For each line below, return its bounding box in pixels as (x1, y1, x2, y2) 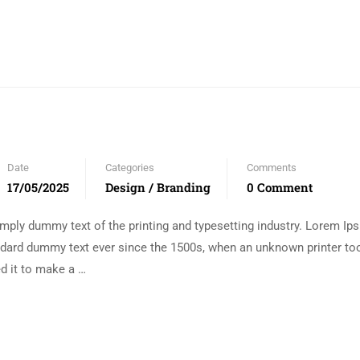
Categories (105, 162, 154, 174)
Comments (247, 162, 297, 174)
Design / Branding (105, 179, 211, 195)
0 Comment (247, 179, 313, 195)
